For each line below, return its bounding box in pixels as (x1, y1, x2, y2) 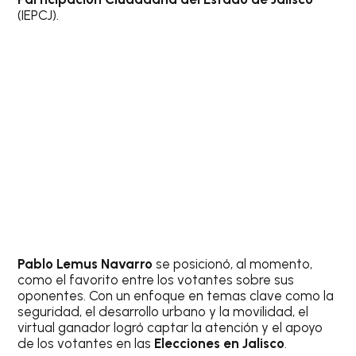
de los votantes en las (17, 335, 155, 351)
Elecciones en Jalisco (154, 335, 285, 351)
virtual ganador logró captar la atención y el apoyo (17, 319, 323, 335)
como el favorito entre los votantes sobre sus (17, 271, 295, 288)
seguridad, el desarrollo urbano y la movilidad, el (17, 303, 309, 319)
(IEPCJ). (17, 7, 60, 24)
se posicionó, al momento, (153, 255, 313, 272)
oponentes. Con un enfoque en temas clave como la (17, 287, 335, 304)
